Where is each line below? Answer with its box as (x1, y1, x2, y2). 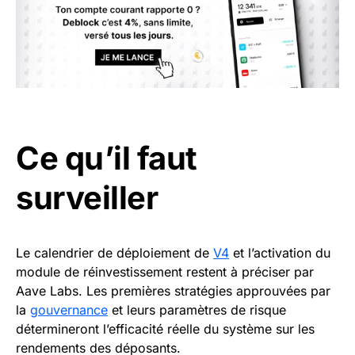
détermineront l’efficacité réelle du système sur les (16, 321, 315, 338)
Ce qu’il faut (16, 139, 197, 178)
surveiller (16, 178, 158, 218)
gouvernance (30, 302, 108, 319)
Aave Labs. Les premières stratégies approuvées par (16, 283, 330, 300)
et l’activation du (229, 245, 330, 261)
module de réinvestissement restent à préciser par (16, 264, 314, 281)
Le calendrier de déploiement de (16, 245, 213, 261)
